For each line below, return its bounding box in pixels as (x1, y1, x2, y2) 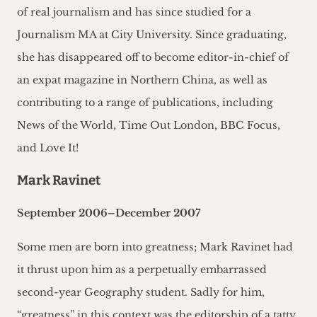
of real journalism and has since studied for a (17, 6, 251, 19)
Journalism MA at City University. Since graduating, (17, 28, 287, 42)
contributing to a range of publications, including (17, 96, 273, 110)
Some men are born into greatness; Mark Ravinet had (17, 241, 293, 254)
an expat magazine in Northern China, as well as (17, 74, 267, 87)
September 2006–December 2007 (17, 207, 200, 220)
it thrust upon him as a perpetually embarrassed (17, 263, 267, 277)
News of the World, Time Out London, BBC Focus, (17, 119, 280, 132)
